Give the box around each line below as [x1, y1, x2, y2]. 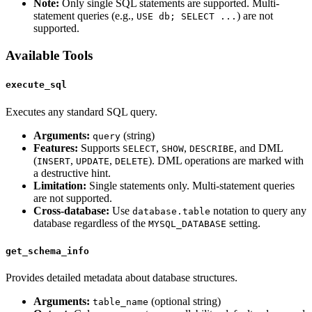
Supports [78, 141, 123, 154]
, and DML [234, 141, 283, 154]
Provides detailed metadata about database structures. [6, 272, 237, 284]
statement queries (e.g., [33, 10, 136, 22]
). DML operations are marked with [148, 154, 304, 166]
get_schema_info [6, 245, 89, 256]
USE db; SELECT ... [136, 11, 237, 22]
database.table [132, 205, 210, 217]
